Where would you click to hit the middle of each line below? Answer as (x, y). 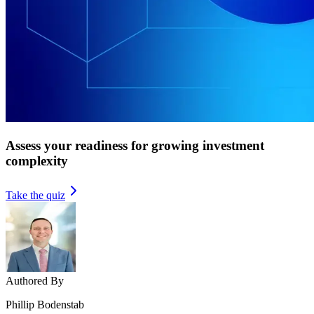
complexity (37, 161)
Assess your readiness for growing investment (135, 145)
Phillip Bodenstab (45, 304)
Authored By (35, 280)
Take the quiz (35, 195)
